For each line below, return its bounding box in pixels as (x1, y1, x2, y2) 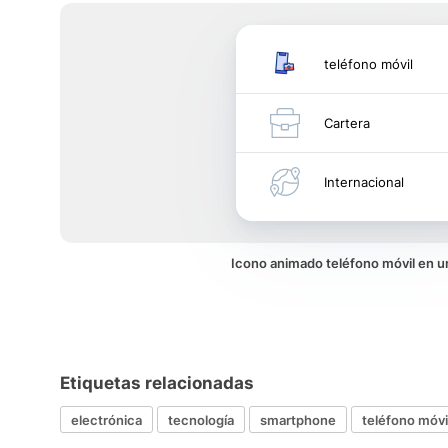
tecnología (168, 411, 234, 428)
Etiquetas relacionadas (60, 373, 254, 393)
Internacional (324, 174, 404, 190)
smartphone (260, 411, 336, 428)
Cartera (324, 115, 370, 131)
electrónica (71, 411, 142, 428)
